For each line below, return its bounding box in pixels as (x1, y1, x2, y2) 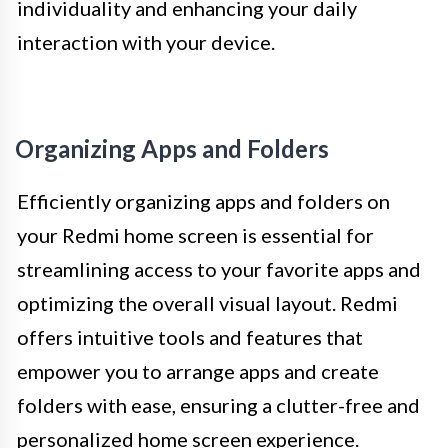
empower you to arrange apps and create (17, 358, 379, 383)
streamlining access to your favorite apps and (17, 256, 421, 281)
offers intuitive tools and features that (17, 324, 363, 349)
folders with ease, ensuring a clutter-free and (17, 392, 420, 417)
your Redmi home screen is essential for (17, 222, 374, 247)
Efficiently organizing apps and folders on (17, 188, 390, 213)
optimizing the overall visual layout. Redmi (17, 290, 398, 315)
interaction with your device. (17, 29, 275, 54)
